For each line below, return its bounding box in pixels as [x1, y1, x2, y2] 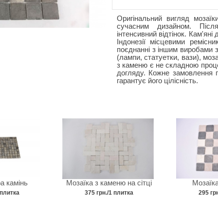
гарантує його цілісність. [116, 77, 198, 85]
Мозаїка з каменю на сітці [66, 179, 152, 187]
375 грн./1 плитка [84, 189, 133, 196]
